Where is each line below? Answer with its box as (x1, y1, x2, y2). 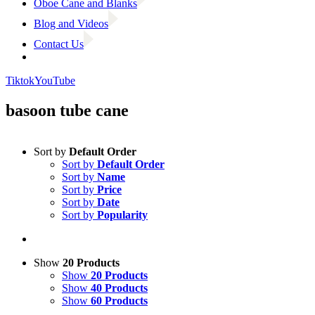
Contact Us (34, 38, 84, 50)
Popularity (97, 208, 148, 221)
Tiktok (6, 75, 34, 86)
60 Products (91, 294, 148, 307)
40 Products (91, 281, 148, 294)
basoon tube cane (6, 101, 129, 120)
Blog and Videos (34, 18, 108, 30)
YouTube (34, 75, 75, 86)
